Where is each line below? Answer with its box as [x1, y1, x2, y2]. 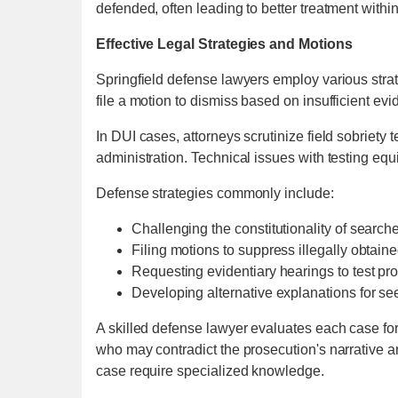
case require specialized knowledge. [96, 362, 324, 378]
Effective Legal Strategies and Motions [96, 36, 353, 52]
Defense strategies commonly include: [96, 185, 334, 201]
